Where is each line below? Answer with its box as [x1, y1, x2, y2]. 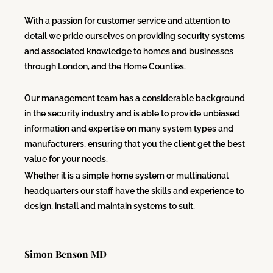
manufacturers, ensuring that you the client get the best [24, 139, 245, 149]
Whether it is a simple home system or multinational [24, 170, 229, 180]
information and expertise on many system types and [24, 124, 233, 134]
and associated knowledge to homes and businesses [24, 46, 233, 56]
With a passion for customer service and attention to [24, 15, 230, 26]
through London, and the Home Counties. [24, 61, 186, 71]
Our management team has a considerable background [24, 93, 245, 104]
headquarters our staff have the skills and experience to [24, 185, 244, 196]
